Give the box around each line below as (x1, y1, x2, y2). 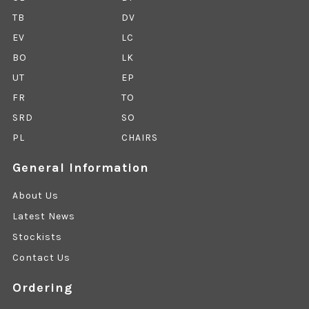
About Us (12, 190, 59, 202)
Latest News (12, 210, 75, 223)
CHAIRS (121, 132, 158, 144)
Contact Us (12, 252, 70, 264)
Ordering (12, 280, 72, 296)
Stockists (12, 231, 62, 243)
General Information (12, 160, 149, 176)
